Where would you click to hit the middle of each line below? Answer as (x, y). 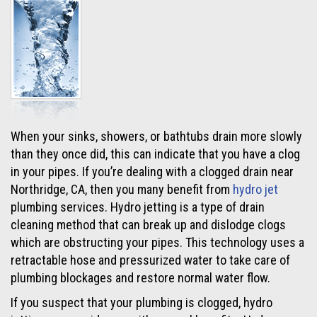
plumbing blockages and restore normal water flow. (140, 277)
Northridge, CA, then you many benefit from (122, 189)
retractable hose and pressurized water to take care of (150, 260)
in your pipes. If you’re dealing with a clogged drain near (152, 171)
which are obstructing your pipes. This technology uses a (157, 242)
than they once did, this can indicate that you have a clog (155, 154)
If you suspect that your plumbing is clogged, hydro (142, 302)
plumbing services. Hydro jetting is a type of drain (138, 207)
